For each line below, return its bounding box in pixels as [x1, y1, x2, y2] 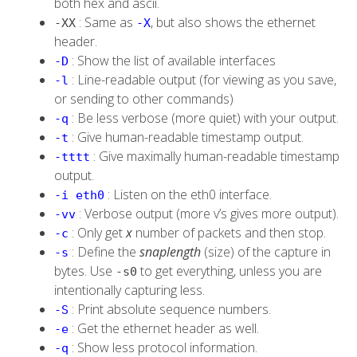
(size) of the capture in [201, 243, 331, 261]
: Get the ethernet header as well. [69, 320, 259, 338]
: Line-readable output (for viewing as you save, [69, 71, 336, 89]
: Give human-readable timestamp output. [69, 128, 304, 147]
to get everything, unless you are [137, 262, 322, 280]
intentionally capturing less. [54, 281, 205, 300]
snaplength [139, 243, 201, 261]
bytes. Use [54, 262, 116, 280]
